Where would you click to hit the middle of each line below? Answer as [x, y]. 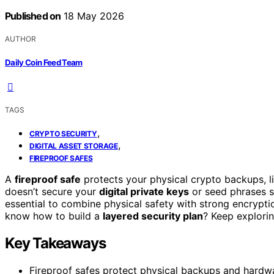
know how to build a [54, 216]
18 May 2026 [93, 16]
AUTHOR [20, 39]
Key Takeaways [55, 243]
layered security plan [153, 216]
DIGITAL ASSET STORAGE [74, 146]
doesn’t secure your [52, 191]
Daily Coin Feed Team [44, 62]
